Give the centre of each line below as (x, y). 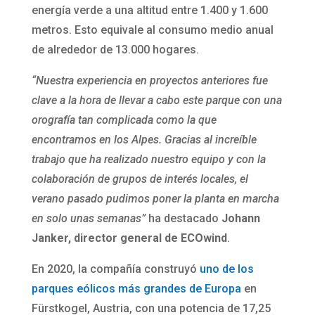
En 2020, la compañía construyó (115, 269)
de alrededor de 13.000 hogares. (115, 49)
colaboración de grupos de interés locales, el (140, 179)
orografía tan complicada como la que (124, 120)
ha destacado (185, 218)
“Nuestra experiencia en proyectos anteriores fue (149, 80)
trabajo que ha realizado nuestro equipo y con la (148, 159)
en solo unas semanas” (90, 218)
